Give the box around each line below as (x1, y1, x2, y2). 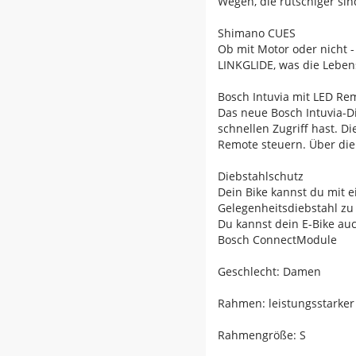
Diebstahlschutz (218, 168, 304, 184)
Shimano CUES (218, 25, 296, 41)
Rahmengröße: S (218, 327, 306, 342)
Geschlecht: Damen (218, 264, 321, 279)
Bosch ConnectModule (218, 232, 337, 247)
